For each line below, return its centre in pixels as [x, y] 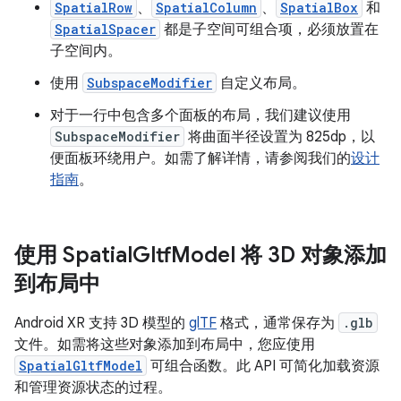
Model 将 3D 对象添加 [279, 255]
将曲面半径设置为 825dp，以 [280, 137]
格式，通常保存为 [277, 323]
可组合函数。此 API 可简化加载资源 [263, 366]
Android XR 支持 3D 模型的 [102, 323]
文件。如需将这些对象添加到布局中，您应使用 [165, 344]
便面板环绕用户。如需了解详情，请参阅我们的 [200, 158]
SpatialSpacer [105, 29]
